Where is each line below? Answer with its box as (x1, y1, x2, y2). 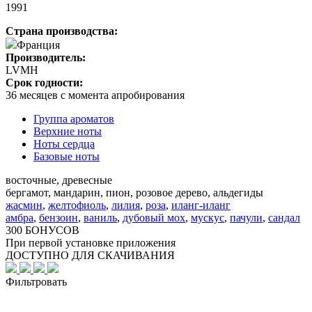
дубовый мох (123, 211, 185, 224)
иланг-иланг (171, 198, 231, 211)
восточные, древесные (6, 173, 112, 186)
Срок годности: (6, 76, 83, 88)
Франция (17, 38, 60, 51)
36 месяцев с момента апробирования (6, 88, 185, 101)
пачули (230, 211, 263, 224)
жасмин (6, 198, 42, 211)
